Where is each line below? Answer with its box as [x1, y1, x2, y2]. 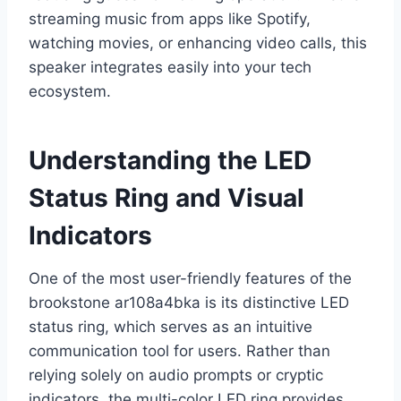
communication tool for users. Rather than [29, 342, 330, 361]
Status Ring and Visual [29, 183, 304, 214]
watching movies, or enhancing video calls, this [29, 34, 367, 53]
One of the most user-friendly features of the [29, 269, 352, 288]
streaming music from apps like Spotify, [29, 10, 311, 29]
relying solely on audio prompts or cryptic [29, 366, 323, 385]
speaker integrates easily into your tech [29, 58, 311, 77]
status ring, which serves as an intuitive [29, 318, 312, 337]
